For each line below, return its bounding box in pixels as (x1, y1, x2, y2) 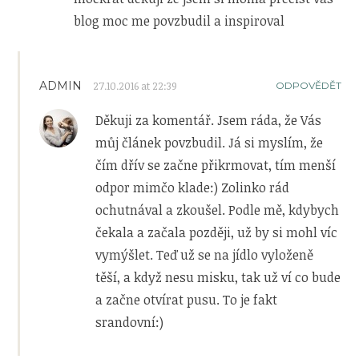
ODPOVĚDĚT (275, 79, 341, 91)
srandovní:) (95, 313, 164, 331)
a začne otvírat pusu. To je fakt (95, 290, 278, 309)
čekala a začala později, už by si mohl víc (95, 223, 338, 241)
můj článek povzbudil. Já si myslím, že (95, 133, 324, 151)
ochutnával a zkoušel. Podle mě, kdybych (95, 200, 340, 219)
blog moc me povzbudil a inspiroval (74, 11, 285, 30)
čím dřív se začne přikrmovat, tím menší (95, 155, 337, 174)
